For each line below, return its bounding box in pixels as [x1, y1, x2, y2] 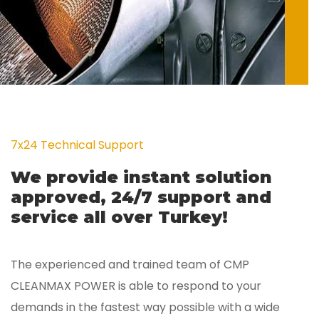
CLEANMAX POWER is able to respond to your [11, 277, 261, 294]
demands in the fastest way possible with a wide [11, 298, 280, 315]
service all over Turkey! [11, 206, 228, 227]
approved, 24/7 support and [11, 186, 271, 207]
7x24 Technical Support [11, 136, 144, 153]
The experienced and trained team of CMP [11, 256, 249, 273]
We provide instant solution [11, 166, 272, 187]
